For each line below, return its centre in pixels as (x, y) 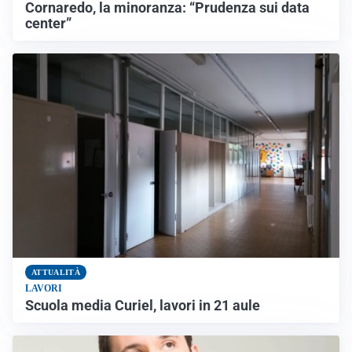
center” (48, 23)
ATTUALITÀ (56, 272)
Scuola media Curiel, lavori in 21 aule (143, 305)
